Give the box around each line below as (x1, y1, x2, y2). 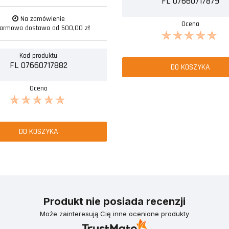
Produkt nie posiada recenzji (43, 195, 186, 208)
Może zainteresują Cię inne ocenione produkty (40, 209, 189, 218)
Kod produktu (19, 51, 58, 60)
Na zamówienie (18, 14, 65, 24)
